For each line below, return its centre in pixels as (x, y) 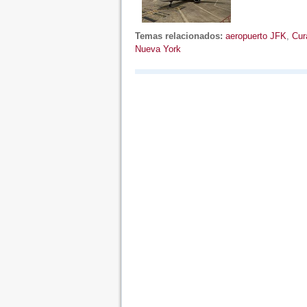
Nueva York (158, 49)
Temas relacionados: (179, 36)
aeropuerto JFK (256, 36)
